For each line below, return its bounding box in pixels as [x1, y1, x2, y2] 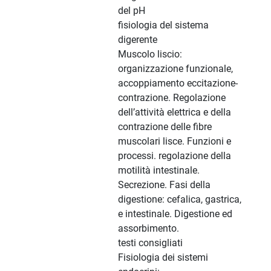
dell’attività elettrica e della [118, 106, 231, 119]
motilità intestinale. [118, 165, 200, 177]
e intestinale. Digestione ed [118, 208, 232, 220]
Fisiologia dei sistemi [118, 252, 208, 264]
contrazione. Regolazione [118, 92, 226, 104]
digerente [118, 34, 157, 46]
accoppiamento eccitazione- [118, 77, 238, 90]
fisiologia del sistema [118, 19, 209, 31]
